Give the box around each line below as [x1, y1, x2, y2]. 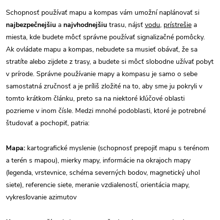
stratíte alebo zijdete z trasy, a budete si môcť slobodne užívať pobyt [6, 56, 214, 66]
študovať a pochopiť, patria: [6, 118, 89, 128]
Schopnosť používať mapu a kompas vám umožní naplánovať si [6, 7, 199, 17]
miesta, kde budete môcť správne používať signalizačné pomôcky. [6, 32, 205, 42]
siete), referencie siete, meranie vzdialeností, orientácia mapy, [6, 180, 190, 190]
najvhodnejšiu [63, 20, 107, 29]
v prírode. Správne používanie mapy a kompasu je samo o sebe [6, 69, 197, 79]
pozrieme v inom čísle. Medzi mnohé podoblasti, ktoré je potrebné [6, 106, 206, 115]
